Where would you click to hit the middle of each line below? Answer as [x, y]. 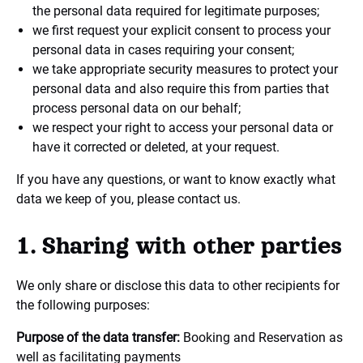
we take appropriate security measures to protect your [185, 69]
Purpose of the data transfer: [98, 337]
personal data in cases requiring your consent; [163, 50]
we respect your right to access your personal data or [183, 128]
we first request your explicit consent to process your [181, 30]
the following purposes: [83, 305]
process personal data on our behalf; [137, 108]
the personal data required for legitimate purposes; [176, 11]
